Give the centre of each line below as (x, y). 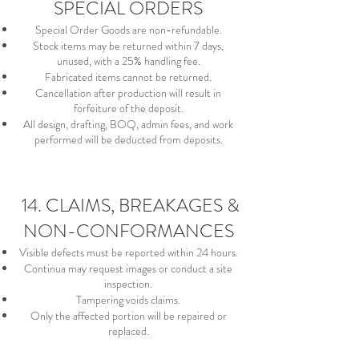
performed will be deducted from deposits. (128, 139)
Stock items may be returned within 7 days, (128, 46)
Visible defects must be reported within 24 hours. (128, 252)
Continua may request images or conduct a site (128, 268)
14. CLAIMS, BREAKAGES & (128, 206)
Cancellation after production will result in (128, 93)
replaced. (128, 331)
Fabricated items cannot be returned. (128, 77)
